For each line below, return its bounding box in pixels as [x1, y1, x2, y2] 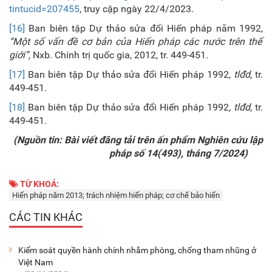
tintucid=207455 [9, 3, 80, 15]
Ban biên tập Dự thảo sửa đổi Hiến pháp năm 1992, [25, 22, 263, 34]
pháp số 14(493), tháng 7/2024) [109, 148, 248, 159]
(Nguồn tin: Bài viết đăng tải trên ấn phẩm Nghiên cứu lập [13, 134, 263, 146]
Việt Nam [18, 257, 53, 267]
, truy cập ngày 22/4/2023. [80, 3, 194, 15]
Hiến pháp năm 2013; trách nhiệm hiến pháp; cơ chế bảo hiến [12, 191, 220, 200]
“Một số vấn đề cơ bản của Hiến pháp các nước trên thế [9, 36, 262, 47]
